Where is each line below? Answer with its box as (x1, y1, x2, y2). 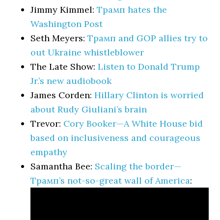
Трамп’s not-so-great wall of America (30, 175, 191, 186)
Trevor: (30, 118, 64, 129)
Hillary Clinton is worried (94, 89, 204, 101)
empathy (30, 146, 68, 158)
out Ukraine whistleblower (30, 47, 144, 58)
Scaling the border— (95, 161, 182, 172)
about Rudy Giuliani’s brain (30, 104, 147, 115)
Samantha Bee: (30, 161, 95, 172)
